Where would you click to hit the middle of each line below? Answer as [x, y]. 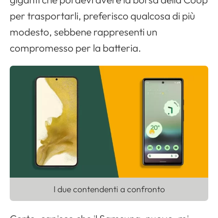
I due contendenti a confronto [109, 189]
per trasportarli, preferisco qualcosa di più [102, 16]
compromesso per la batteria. [75, 48]
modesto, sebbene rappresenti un [83, 32]
